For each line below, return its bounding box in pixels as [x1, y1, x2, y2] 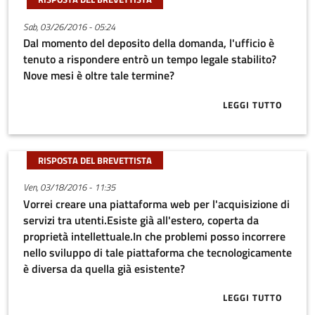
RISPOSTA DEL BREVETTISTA [37, 153, 152, 167]
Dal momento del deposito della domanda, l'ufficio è [22, 34, 274, 52]
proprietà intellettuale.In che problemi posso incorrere [22, 227, 285, 245]
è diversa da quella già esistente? [22, 259, 185, 277]
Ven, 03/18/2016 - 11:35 [22, 180, 115, 195]
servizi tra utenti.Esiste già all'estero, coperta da [22, 211, 259, 229]
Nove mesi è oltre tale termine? [22, 67, 174, 84]
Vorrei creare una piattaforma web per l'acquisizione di [22, 195, 290, 212]
